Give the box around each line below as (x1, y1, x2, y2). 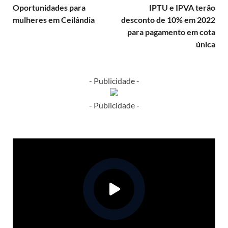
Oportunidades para (13, 3, 85, 13)
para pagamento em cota (127, 27, 215, 37)
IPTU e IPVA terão (149, 3, 215, 13)
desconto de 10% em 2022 (121, 15, 215, 25)
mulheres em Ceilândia (13, 15, 95, 25)
